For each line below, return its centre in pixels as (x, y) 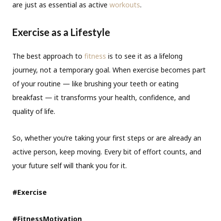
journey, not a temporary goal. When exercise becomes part (109, 70)
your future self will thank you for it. (70, 166)
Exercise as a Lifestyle (61, 32)
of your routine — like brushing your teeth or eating (95, 84)
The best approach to (48, 56)
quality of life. (34, 111)
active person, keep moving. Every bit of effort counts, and (107, 152)
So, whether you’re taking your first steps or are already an (107, 138)
